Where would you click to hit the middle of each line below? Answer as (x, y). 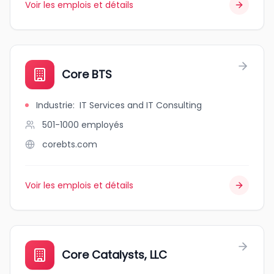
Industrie (54, 105)
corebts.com (70, 144)
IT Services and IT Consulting (141, 105)
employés (102, 125)
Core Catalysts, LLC (114, 255)
